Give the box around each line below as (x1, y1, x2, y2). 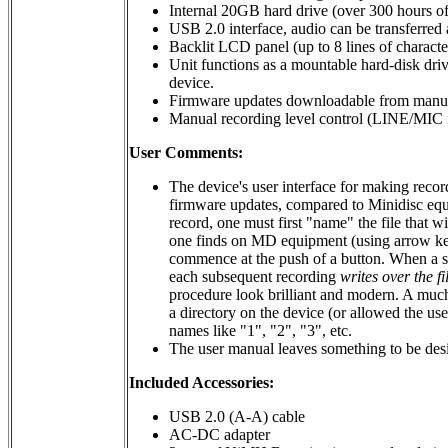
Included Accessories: (129, 373, 274, 391)
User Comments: (129, 143, 243, 161)
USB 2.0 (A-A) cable (169, 407, 305, 425)
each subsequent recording (169, 267, 340, 285)
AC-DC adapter (169, 425, 270, 443)
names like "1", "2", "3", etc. (169, 321, 352, 339)
